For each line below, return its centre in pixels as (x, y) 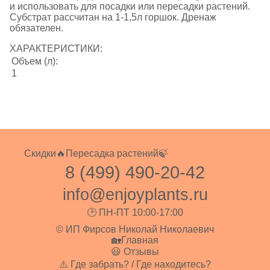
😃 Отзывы (135, 252)
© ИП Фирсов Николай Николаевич (135, 230)
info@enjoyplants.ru (135, 195)
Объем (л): (35, 61)
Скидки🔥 (45, 154)
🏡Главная (135, 240)
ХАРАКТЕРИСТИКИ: (56, 49)
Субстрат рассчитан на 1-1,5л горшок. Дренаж (113, 17)
